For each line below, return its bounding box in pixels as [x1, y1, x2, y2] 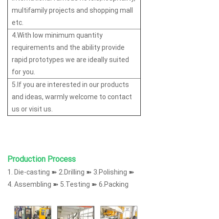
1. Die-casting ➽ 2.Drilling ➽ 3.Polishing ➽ [7, 168, 134, 176]
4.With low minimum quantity [12, 31, 103, 39]
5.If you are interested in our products [12, 80, 129, 88]
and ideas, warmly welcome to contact [12, 92, 132, 101]
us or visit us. [12, 105, 53, 113]
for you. [12, 67, 35, 76]
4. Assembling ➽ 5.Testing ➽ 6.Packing [7, 180, 129, 188]
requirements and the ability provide [12, 43, 125, 51]
